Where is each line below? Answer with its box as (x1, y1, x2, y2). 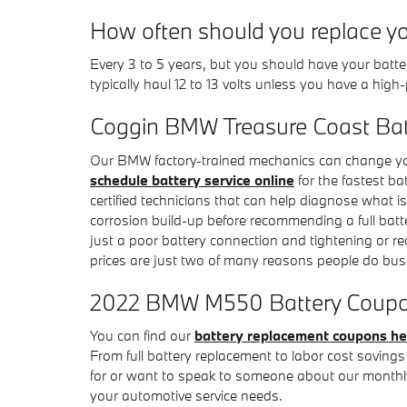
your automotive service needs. (90, 386, 283, 404)
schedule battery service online (90, 170, 294, 189)
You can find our (90, 326, 194, 344)
